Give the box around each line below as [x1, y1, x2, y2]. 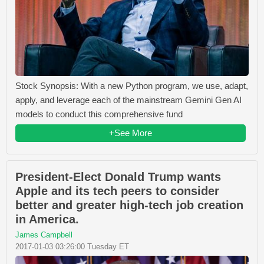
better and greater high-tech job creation [15, 199, 243, 212]
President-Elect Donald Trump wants [15, 170, 221, 184]
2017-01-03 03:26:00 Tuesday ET [15, 242, 129, 252]
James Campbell [15, 230, 72, 240]
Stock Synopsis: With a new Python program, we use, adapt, [15, 81, 248, 91]
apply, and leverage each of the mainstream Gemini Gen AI [15, 95, 242, 105]
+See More [109, 128, 152, 138]
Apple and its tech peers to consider [15, 184, 219, 198]
